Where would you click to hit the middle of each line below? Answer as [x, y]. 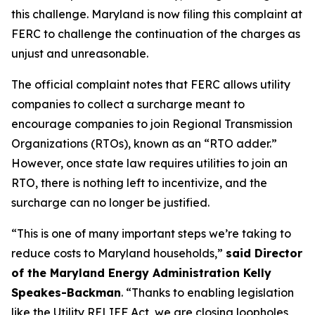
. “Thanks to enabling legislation [207, 292]
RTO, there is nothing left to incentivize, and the [139, 183]
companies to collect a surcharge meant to [128, 104]
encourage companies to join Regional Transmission [152, 124]
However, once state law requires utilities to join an [149, 163]
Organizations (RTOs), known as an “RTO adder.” [144, 143]
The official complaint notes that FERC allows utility [151, 84]
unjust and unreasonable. [80, 53]
